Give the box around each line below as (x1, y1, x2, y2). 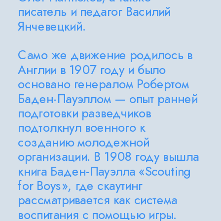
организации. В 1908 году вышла (18, 147, 199, 166)
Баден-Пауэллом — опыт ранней (18, 90, 198, 108)
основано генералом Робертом (18, 75, 189, 93)
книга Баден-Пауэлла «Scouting (18, 162, 191, 181)
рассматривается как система (18, 191, 178, 210)
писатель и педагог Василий (18, 2, 171, 21)
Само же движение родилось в (18, 46, 193, 65)
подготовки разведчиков (18, 104, 151, 122)
